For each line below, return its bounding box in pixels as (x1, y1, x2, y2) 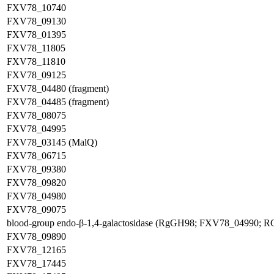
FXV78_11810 (7, 56, 65, 67)
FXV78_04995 (7, 124, 66, 134)
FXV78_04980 (7, 191, 66, 201)
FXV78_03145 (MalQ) (7, 137, 97, 147)
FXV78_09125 (7, 70, 66, 80)
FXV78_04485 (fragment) (7, 97, 109, 107)
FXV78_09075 (7, 204, 66, 215)
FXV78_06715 (7, 150, 66, 161)
